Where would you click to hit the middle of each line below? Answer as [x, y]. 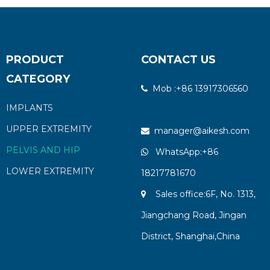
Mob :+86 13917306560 [204, 89]
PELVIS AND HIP [43, 150]
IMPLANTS [29, 108]
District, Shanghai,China [190, 236]
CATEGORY [38, 79]
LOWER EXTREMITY [50, 171]
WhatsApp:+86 [183, 152]
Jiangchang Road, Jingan [193, 215]
